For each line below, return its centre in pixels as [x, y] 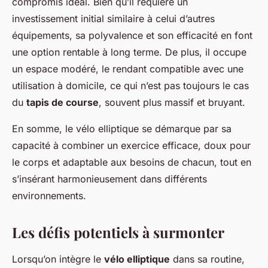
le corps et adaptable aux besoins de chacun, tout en [132, 162]
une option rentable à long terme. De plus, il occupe [129, 52]
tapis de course [63, 103]
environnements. [49, 196]
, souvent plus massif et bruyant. [172, 103]
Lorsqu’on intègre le [58, 259]
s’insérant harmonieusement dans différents [109, 179]
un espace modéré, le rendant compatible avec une [128, 69]
